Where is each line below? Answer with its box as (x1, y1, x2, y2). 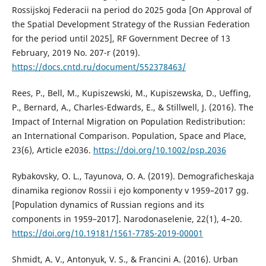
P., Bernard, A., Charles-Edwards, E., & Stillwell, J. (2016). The (11, 102, 254, 113)
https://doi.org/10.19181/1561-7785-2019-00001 (11, 227, 203, 239)
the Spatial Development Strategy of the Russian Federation (11, 18, 250, 30)
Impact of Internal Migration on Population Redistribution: (11, 116, 245, 128)
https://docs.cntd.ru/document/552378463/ (11, 61, 186, 73)
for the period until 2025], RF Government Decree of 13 (11, 33, 230, 45)
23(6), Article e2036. (11, 144, 93, 156)
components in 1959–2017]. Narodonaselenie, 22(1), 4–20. (11, 213, 242, 225)
